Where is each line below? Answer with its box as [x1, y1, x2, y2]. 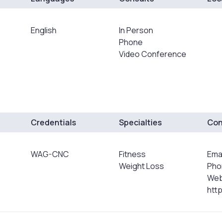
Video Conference [118, 49, 186, 59]
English [31, 25, 57, 36]
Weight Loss [118, 160, 164, 171]
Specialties [118, 116, 162, 128]
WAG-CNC [31, 148, 69, 160]
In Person [118, 25, 153, 36]
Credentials [31, 116, 77, 128]
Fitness [118, 148, 146, 160]
